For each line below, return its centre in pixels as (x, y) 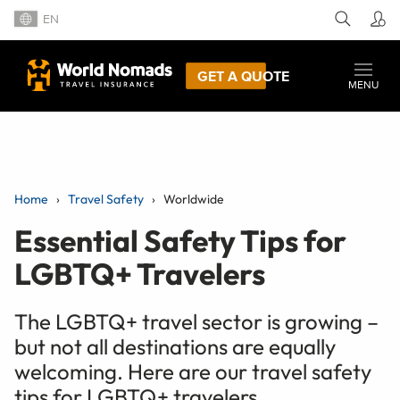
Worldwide (194, 199)
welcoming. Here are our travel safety (193, 371)
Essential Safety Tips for (180, 240)
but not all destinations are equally (175, 346)
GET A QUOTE (243, 75)
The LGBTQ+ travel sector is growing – (196, 321)
